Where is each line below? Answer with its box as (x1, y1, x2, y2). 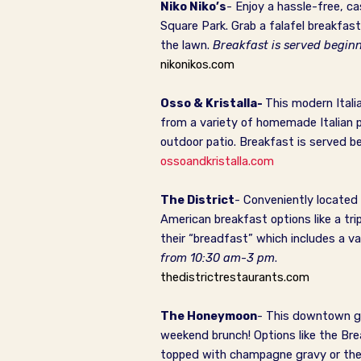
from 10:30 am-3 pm (160, 251, 275, 265)
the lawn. (160, 38, 213, 52)
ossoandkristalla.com (160, 154, 274, 168)
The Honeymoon (160, 309, 257, 323)
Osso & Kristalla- (160, 96, 265, 110)
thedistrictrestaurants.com (160, 270, 309, 284)
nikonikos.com (160, 57, 234, 72)
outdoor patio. (160, 135, 239, 149)
